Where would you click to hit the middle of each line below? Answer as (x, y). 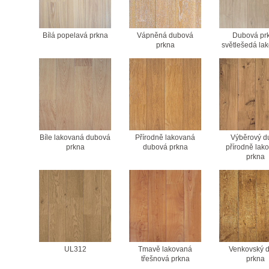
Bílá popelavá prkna (75, 35)
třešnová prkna (165, 258)
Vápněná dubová (165, 35)
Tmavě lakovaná (165, 249)
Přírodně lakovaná (165, 137)
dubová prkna (165, 147)
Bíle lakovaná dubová (75, 137)
